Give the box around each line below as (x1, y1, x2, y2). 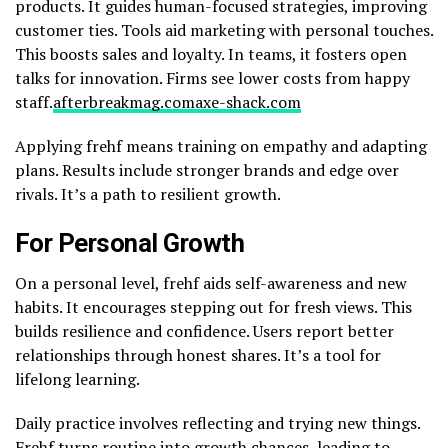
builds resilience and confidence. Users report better (15, 319, 394, 342)
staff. (15, 90, 53, 113)
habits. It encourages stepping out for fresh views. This (15, 295, 412, 318)
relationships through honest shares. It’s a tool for (15, 343, 381, 366)
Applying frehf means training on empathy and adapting (15, 134, 427, 157)
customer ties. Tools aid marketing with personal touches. (15, 18, 433, 41)
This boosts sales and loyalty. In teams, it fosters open (15, 42, 407, 65)
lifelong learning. (15, 367, 140, 390)
